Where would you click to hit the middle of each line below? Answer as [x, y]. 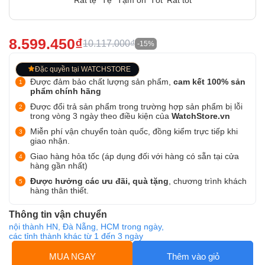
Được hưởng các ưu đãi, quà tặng [99, 181]
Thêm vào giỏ [193, 256]
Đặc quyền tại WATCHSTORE [83, 69]
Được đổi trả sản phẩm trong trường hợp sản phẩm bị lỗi [136, 106]
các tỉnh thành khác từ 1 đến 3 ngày [76, 236]
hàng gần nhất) [59, 166]
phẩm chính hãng [66, 91]
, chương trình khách [208, 181]
